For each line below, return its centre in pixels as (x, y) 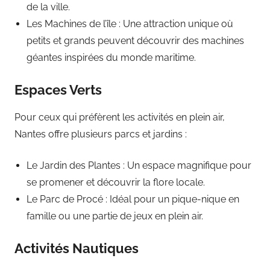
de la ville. (48, 7)
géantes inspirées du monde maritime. (111, 58)
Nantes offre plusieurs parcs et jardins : (101, 134)
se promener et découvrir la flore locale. (116, 182)
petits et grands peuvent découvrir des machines (135, 41)
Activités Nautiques (77, 248)
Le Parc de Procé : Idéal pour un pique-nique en (133, 199)
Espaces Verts (58, 90)
